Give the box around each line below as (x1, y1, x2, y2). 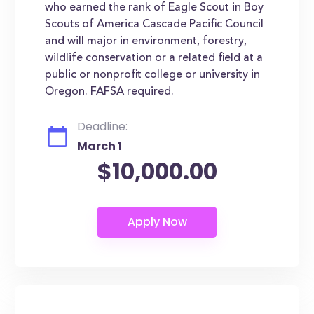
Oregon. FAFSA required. (45, 86, 175, 97)
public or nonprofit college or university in (45, 69, 261, 81)
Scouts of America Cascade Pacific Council (45, 19, 264, 30)
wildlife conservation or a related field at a (45, 53, 264, 64)
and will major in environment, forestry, (45, 36, 247, 47)
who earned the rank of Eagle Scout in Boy (45, 2, 264, 13)
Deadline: (77, 118, 128, 135)
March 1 (77, 138, 123, 154)
